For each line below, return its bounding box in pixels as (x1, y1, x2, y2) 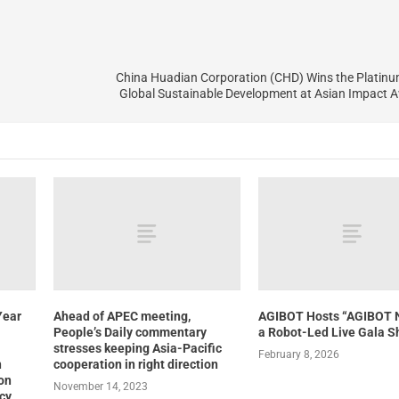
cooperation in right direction (53, 356, 218, 371)
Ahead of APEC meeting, (53, 308, 191, 323)
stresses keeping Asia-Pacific (53, 340, 222, 355)
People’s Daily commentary (53, 324, 207, 339)
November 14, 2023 (53, 379, 148, 393)
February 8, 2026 (258, 347, 340, 361)
